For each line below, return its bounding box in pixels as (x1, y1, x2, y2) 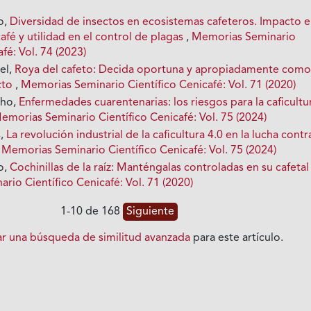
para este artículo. (190, 232, 284, 244)
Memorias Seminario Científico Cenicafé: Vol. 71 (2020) (21, 79, 296, 91)
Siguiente (126, 205, 175, 217)
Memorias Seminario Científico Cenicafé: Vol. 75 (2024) (1, 144, 277, 156)
